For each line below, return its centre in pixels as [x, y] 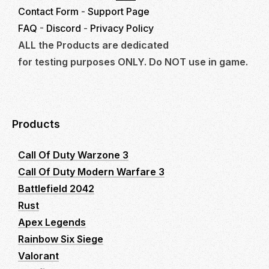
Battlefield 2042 [56, 188]
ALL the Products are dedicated [93, 45]
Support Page [119, 11]
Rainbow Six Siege [61, 239]
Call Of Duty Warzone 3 [73, 155]
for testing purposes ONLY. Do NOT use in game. [133, 62]
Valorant [38, 255]
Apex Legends [52, 222]
